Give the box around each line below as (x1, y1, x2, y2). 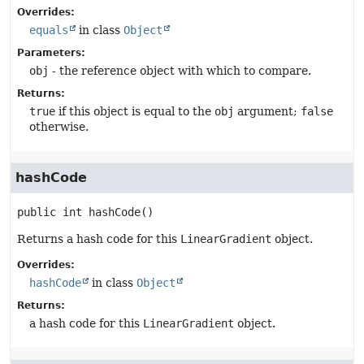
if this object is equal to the (55, 105, 214, 118)
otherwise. (29, 120, 89, 133)
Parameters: (17, 47, 85, 58)
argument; (234, 105, 301, 118)
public (17, 206, 56, 219)
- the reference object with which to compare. (49, 64, 311, 77)
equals (29, 24, 68, 37)
